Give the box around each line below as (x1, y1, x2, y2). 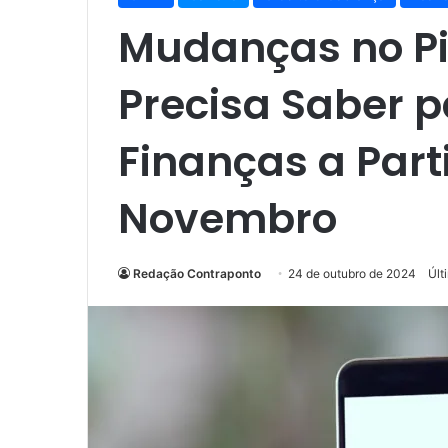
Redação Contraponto (133, 265, 261, 281)
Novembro (118, 189, 337, 247)
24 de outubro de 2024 (288, 265, 416, 281)
